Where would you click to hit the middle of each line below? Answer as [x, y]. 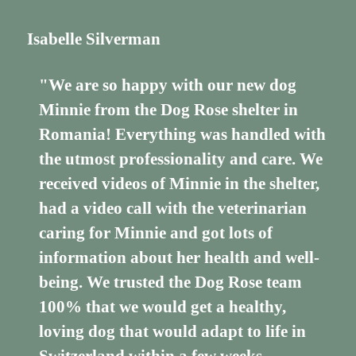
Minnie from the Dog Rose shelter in [169, 110]
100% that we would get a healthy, [163, 307]
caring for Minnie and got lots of [156, 233]
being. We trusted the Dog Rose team [171, 282]
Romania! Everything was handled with [183, 135]
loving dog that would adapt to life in [173, 332]
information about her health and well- [180, 258]
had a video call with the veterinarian [173, 209]
